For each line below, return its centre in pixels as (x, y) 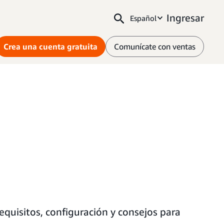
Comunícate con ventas (155, 46)
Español (143, 18)
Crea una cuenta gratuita (50, 46)
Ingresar (185, 18)
